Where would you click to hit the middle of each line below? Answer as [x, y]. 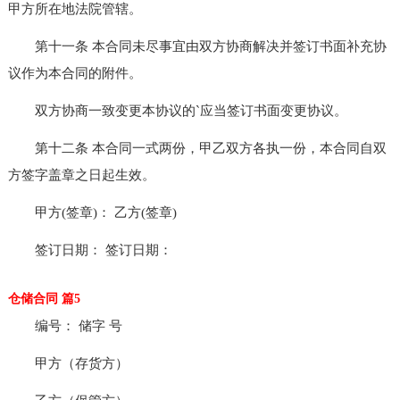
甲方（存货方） [68, 363]
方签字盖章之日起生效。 [81, 175]
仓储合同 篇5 [44, 298]
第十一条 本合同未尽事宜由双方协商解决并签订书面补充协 [197, 46]
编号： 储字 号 [65, 325]
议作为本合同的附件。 [75, 73]
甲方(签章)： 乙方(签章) [92, 212]
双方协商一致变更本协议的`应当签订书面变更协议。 [177, 110]
